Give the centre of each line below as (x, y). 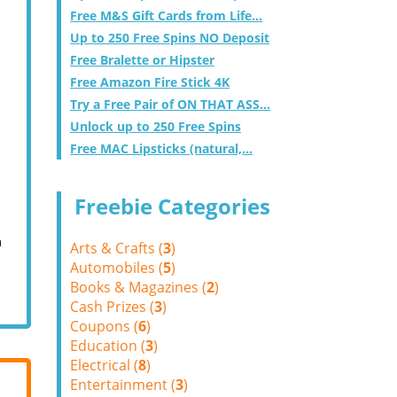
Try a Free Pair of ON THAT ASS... (170, 104)
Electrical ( (104, 365)
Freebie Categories (172, 206)
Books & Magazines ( (138, 287)
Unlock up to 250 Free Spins (156, 126)
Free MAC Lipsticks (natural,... (161, 148)
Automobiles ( (117, 268)
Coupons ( (104, 326)
